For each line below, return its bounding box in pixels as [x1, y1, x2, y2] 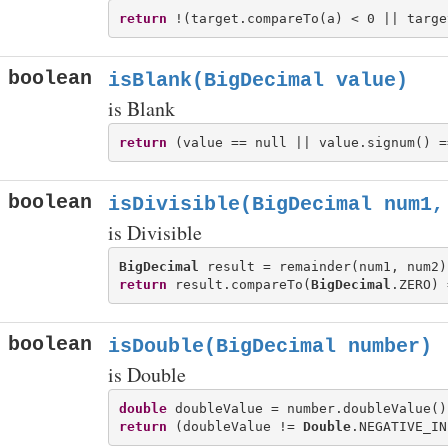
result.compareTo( [166, 276, 311, 292]
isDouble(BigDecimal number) [108, 335, 432, 358]
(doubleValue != [166, 418, 303, 434]
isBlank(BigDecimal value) [108, 69, 408, 92]
